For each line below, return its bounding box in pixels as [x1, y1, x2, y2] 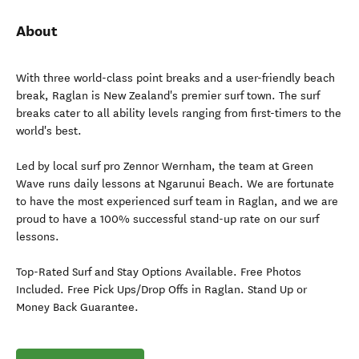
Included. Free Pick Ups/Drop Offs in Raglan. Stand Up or [16, 283, 307, 297]
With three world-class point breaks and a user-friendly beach [16, 71, 335, 86]
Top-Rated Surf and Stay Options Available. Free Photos [16, 265, 301, 280]
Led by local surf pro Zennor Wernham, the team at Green [16, 159, 313, 174]
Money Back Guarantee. [16, 301, 139, 315]
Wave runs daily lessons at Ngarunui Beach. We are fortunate [16, 177, 334, 192]
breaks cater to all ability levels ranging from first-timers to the [16, 107, 341, 121]
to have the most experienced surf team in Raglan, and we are [16, 195, 338, 209]
